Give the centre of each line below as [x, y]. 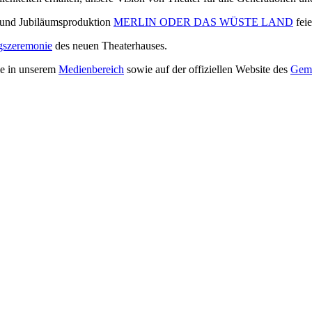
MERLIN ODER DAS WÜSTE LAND [203, 22]
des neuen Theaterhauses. [110, 45]
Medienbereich [91, 69]
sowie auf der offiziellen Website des [207, 69]
